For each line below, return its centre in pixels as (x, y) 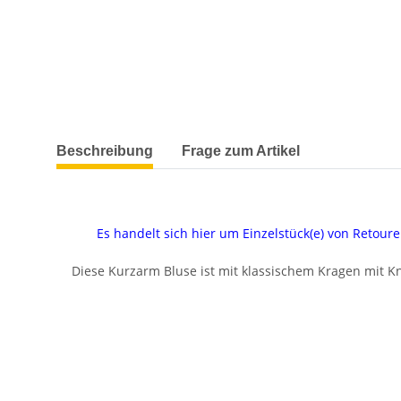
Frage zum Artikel (241, 151)
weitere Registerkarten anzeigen (153, 142)
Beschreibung (105, 151)
